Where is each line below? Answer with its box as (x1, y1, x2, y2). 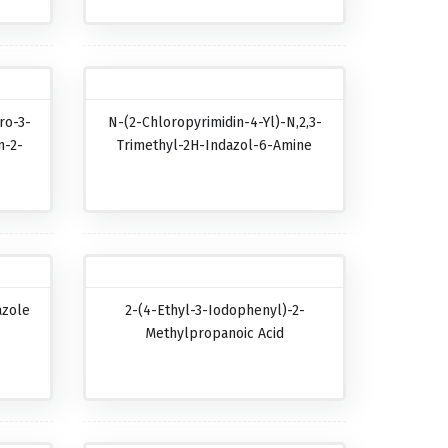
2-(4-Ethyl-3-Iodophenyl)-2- (124, 302, 305, 319)
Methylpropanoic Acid (145, 325, 285, 342)
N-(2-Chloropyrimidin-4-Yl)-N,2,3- (107, 114, 322, 131)
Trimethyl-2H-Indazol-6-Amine (117, 137, 313, 154)
